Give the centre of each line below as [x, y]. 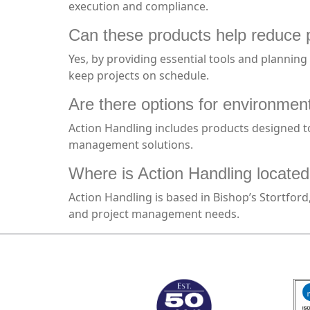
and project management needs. [154, 214]
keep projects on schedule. [139, 75]
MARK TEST [96, 257]
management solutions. [131, 145]
